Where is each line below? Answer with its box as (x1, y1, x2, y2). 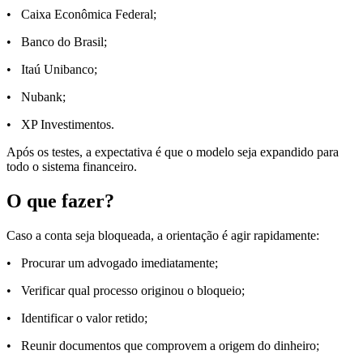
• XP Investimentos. (6, 117, 114, 132)
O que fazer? (6, 190, 114, 212)
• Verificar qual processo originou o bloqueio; (6, 283, 245, 297)
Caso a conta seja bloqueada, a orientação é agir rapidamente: (6, 228, 319, 242)
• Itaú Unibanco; (6, 62, 97, 77)
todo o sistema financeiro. (6, 160, 137, 174)
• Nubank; (6, 90, 66, 105)
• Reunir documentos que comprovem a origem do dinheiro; (6, 338, 319, 352)
